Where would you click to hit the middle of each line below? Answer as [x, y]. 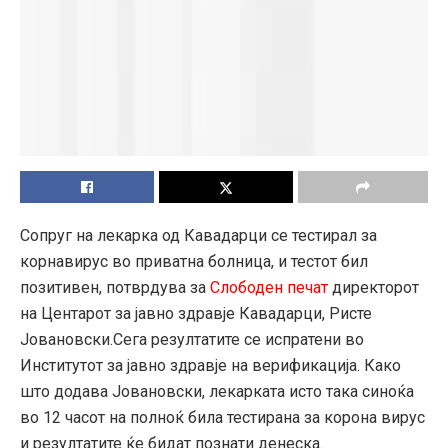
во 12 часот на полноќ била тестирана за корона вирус [222, 417]
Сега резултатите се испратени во [238, 339]
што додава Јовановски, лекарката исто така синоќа [217, 391]
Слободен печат [269, 287]
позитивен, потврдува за [115, 287]
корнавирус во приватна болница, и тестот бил [194, 261]
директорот [373, 287]
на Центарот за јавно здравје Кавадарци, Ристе [196, 313]
